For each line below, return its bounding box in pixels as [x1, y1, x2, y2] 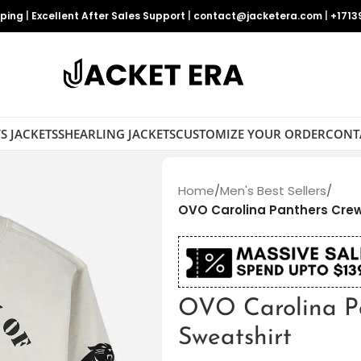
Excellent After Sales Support [31, 9, 185, 23]
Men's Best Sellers [219, 182, 326, 199]
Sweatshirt [177, 326, 292, 351]
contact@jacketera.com [193, 9, 322, 23]
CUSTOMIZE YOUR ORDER [175, 125, 326, 142]
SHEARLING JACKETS [57, 125, 176, 142]
